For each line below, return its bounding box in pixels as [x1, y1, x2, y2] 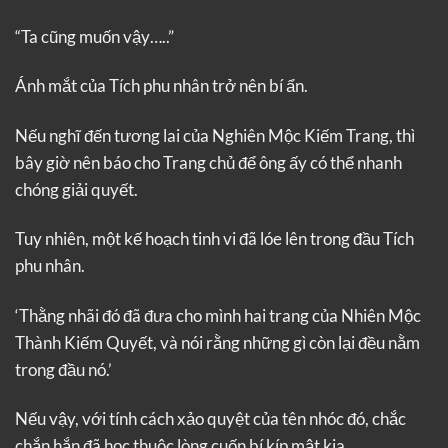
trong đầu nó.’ [15, 358, 112, 380]
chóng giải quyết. [15, 178, 138, 200]
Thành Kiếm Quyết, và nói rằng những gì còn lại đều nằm [15, 331, 420, 353]
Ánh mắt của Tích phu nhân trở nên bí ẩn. [15, 75, 308, 97]
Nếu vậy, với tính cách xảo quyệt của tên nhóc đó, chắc [15, 408, 406, 430]
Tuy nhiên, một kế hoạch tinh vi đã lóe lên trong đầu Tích [15, 228, 414, 250]
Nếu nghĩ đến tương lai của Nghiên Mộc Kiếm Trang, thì [15, 124, 415, 146]
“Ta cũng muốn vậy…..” [15, 25, 174, 47]
